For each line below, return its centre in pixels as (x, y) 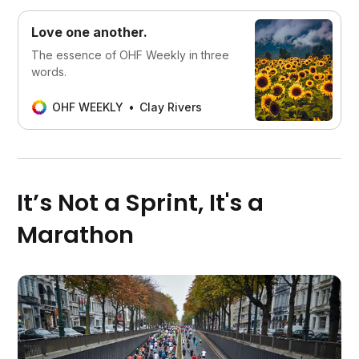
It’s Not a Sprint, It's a (141, 203)
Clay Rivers (171, 107)
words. (49, 72)
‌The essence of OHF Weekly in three (131, 55)
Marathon (76, 235)
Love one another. (90, 32)
